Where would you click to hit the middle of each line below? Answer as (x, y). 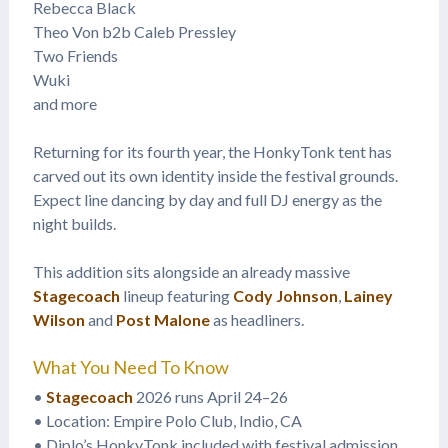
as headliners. (256, 319)
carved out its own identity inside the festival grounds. (215, 175)
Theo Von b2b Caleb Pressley (134, 31)
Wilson (58, 319)
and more (64, 103)
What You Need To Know (130, 366)
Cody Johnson (285, 295)
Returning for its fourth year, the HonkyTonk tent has (212, 151)
